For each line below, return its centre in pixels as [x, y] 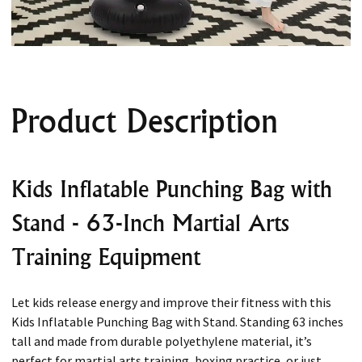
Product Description [145, 121]
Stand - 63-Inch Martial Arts [150, 223]
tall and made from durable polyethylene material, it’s [162, 341]
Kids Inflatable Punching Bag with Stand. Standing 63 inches [177, 321]
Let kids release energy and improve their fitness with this [171, 302]
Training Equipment [106, 257]
